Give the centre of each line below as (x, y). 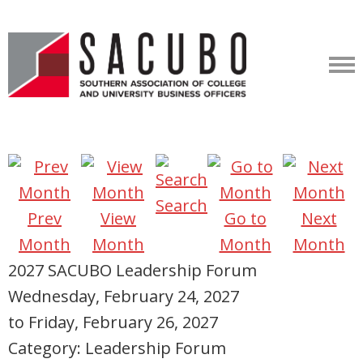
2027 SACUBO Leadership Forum (132, 270)
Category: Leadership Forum (117, 348)
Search (181, 205)
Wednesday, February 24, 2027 (124, 296)
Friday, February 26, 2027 (123, 322)
